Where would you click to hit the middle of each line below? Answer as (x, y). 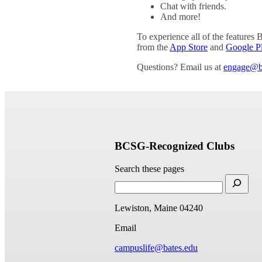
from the (153, 47)
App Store (189, 47)
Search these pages (149, 168)
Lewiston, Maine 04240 (159, 208)
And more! (181, 17)
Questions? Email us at (180, 67)
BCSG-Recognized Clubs (175, 146)
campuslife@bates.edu (156, 247)
